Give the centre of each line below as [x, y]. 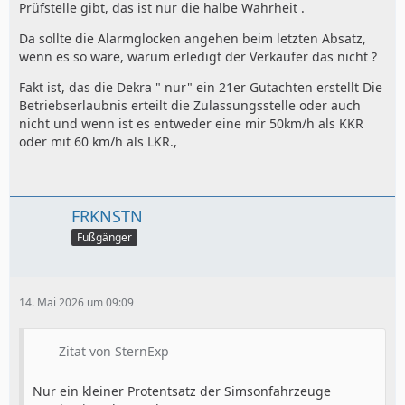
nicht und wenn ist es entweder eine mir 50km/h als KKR [191, 124]
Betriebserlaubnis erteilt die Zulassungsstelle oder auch [190, 106]
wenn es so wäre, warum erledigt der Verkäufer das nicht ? [198, 57]
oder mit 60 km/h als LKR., [98, 142]
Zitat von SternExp [114, 351]
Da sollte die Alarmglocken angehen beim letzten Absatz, [193, 39]
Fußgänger [104, 237]
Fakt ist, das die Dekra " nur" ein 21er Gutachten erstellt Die [201, 88]
